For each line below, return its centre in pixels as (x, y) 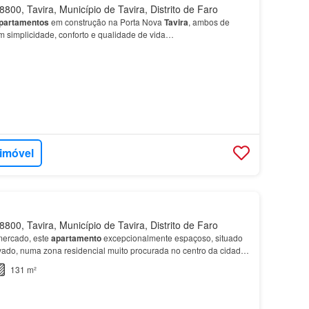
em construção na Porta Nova (106, 22)
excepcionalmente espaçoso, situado (172, 238)
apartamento (76, 238)
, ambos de (209, 22)
